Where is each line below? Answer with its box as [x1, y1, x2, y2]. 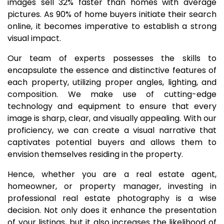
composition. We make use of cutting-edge [7, 88, 216, 100]
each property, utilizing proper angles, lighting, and [7, 76, 216, 88]
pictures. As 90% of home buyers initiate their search [7, 8, 216, 20]
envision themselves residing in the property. [7, 148, 183, 160]
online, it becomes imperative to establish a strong [7, 20, 216, 32]
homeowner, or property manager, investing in [7, 180, 216, 192]
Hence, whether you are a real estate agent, [7, 168, 216, 180]
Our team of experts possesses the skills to [7, 52, 216, 64]
